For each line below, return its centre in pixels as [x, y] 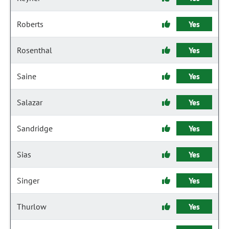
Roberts [30, 24]
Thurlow [32, 207]
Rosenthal [35, 50]
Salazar [30, 102]
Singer [28, 180]
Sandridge [35, 128]
